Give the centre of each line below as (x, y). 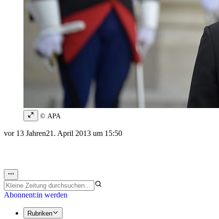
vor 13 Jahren (25, 133)
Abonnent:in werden (36, 195)
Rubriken (40, 213)
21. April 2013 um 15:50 (84, 133)
